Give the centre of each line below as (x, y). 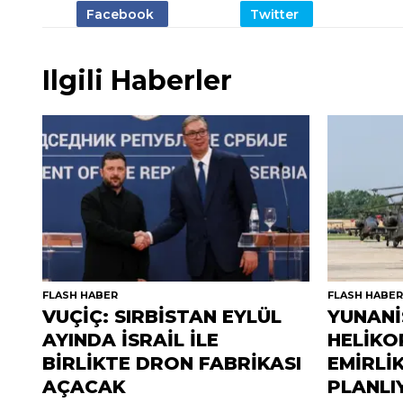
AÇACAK (84, 387)
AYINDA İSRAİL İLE (130, 340)
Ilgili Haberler (137, 80)
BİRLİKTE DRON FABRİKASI (172, 364)
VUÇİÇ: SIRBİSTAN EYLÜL (162, 317)
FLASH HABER (80, 296)
